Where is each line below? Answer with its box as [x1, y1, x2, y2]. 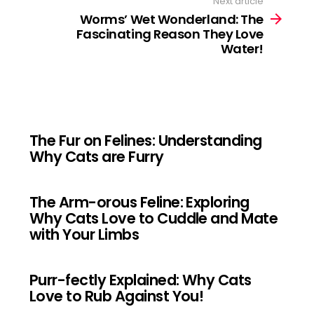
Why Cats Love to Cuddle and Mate [29, 207, 278, 228]
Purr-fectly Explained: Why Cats [29, 269, 252, 290]
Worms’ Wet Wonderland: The [79, 10, 264, 28]
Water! [220, 39, 264, 57]
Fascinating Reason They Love [76, 25, 264, 43]
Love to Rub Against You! [29, 285, 204, 306]
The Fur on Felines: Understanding [29, 130, 262, 151]
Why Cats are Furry [29, 146, 164, 167]
